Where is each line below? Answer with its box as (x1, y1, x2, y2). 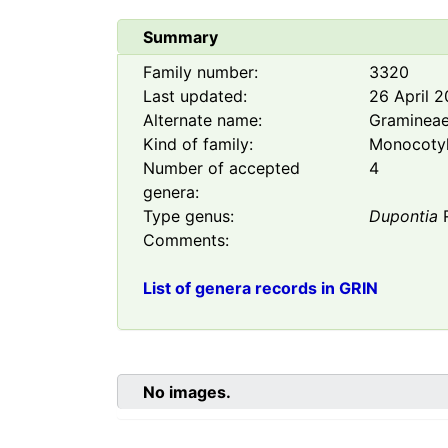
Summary (143, 27, 218, 48)
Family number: (143, 62, 258, 83)
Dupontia (369, 206, 439, 227)
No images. (143, 382, 231, 403)
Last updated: (143, 86, 247, 107)
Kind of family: (143, 134, 253, 155)
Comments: (143, 230, 229, 251)
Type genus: (143, 206, 234, 227)
